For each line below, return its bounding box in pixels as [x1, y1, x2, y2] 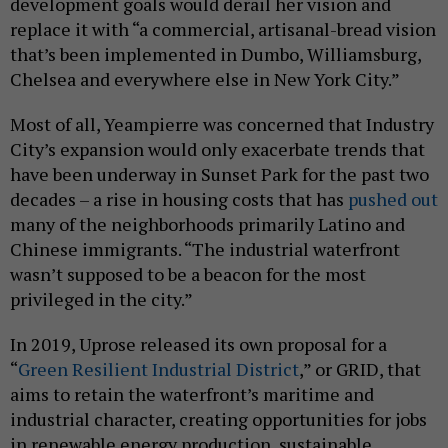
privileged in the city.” [10, 286, 193, 311]
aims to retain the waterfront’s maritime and [10, 381, 374, 406]
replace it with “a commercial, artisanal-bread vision [10, 16, 436, 41]
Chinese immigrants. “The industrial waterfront [10, 236, 400, 261]
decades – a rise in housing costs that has [10, 186, 348, 211]
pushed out [348, 186, 438, 211]
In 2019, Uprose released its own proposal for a [10, 331, 387, 356]
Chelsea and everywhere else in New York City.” [10, 66, 403, 91]
